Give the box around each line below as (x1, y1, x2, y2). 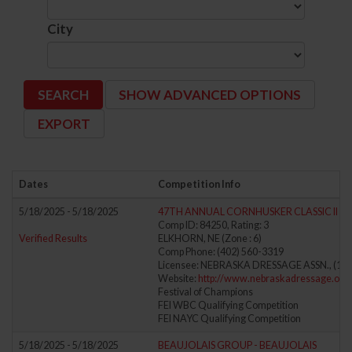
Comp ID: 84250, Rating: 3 (158, 218, 269, 231)
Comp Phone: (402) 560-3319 (158, 245, 284, 258)
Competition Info (158, 178, 240, 190)
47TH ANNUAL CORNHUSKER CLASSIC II (158, 205, 338, 218)
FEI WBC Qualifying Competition (158, 299, 299, 311)
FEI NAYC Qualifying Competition (158, 312, 301, 324)
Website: (158, 272, 198, 284)
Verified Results (19, 232, 87, 244)
